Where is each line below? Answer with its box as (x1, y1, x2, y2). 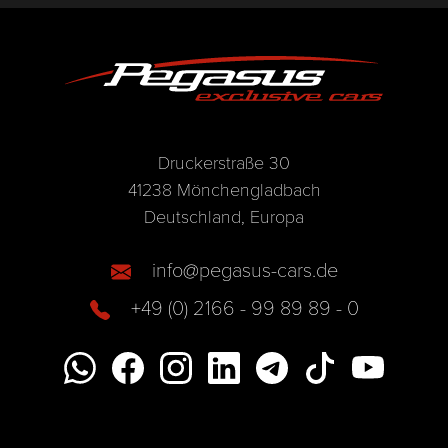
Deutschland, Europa (144, 204, 304, 229)
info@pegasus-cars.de (151, 255, 338, 284)
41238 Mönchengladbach (127, 177, 321, 202)
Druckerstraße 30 (158, 150, 290, 175)
